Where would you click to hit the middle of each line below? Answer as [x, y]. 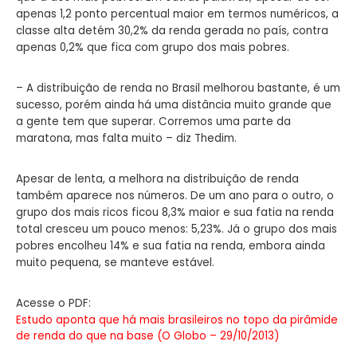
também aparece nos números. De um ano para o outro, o [175, 195]
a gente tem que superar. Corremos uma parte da [153, 121]
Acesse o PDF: [55, 303]
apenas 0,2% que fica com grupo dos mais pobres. [153, 47]
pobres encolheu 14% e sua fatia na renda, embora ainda [171, 245]
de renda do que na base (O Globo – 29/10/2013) [147, 335]
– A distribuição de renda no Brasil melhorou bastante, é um [178, 88]
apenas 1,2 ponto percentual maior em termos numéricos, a [177, 14]
